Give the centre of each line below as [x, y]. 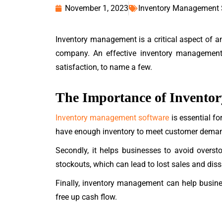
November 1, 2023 [97, 8]
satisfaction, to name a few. [104, 67]
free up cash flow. [86, 197]
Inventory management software [112, 118]
